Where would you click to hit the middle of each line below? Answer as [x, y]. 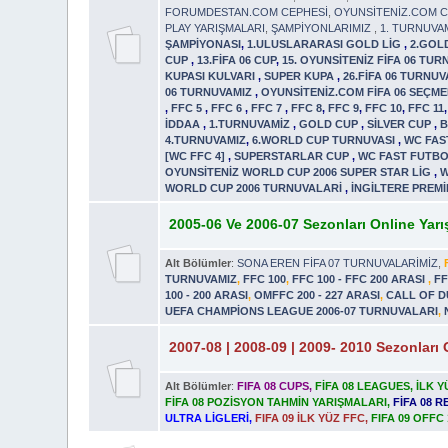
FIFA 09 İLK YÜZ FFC [310, 417]
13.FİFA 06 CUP [237, 59]
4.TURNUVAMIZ [206, 139]
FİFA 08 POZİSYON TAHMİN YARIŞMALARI [276, 401]
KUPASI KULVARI [212, 75]
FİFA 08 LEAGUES [363, 385]
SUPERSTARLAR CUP [293, 155]
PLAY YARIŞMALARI [215, 27]
